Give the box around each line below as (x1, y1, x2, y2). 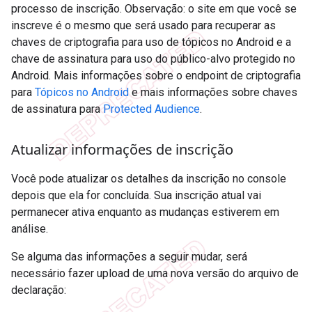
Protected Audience (103, 102, 200, 116)
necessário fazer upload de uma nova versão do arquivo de (11, 266, 299, 280)
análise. (11, 221, 48, 235)
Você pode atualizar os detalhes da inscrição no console (11, 171, 286, 185)
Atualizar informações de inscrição (11, 139, 233, 159)
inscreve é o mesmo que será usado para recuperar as (11, 18, 276, 32)
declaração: (11, 283, 66, 297)
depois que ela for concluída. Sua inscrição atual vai (11, 188, 261, 202)
